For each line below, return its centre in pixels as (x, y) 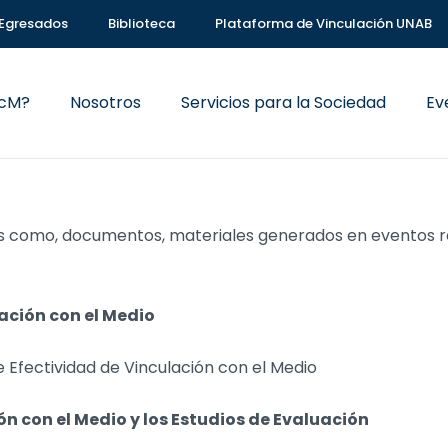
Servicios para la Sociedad (284, 102)
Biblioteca (141, 23)
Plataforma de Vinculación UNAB (323, 23)
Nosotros (106, 102)
